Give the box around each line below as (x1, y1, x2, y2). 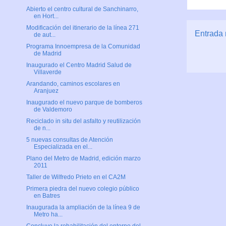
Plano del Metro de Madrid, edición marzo (26, 155, 141, 162)
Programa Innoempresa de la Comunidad (26, 43, 140, 50)
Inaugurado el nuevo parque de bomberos (26, 99, 142, 106)
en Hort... (33, 13, 59, 20)
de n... (33, 125, 50, 132)
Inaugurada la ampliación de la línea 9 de (26, 204, 140, 211)
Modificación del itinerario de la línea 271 (26, 24, 139, 32)
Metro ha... (33, 211, 63, 218)
